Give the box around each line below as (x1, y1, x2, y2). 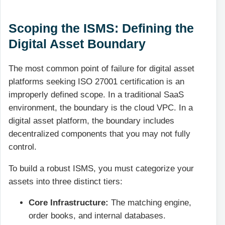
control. (9, 142, 37, 152)
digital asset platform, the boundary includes (9, 116, 174, 126)
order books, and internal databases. (29, 211, 166, 221)
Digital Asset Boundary (9, 37, 146, 51)
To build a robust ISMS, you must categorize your (9, 163, 194, 173)
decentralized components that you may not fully (9, 129, 190, 139)
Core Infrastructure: (29, 198, 108, 208)
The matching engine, (108, 198, 191, 208)
